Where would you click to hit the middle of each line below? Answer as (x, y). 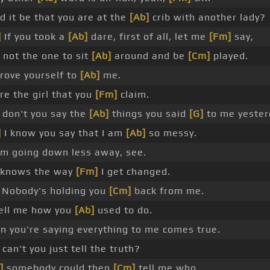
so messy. (171, 133)
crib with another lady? (207, 17)
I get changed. (134, 172)
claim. (133, 95)
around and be (149, 56)
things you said (149, 114)
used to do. (123, 210)
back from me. (168, 191)
